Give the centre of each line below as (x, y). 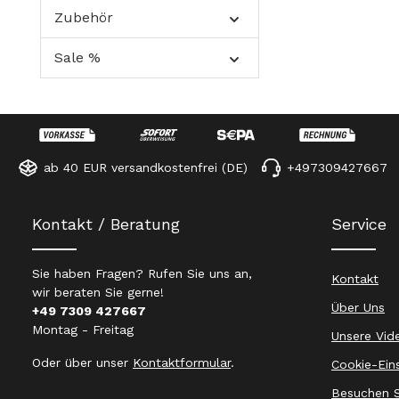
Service (359, 224)
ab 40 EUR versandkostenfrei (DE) (146, 168)
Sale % (77, 58)
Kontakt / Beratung (106, 224)
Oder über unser (82, 363)
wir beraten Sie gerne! (98, 293)
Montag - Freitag (83, 330)
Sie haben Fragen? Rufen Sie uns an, (142, 274)
